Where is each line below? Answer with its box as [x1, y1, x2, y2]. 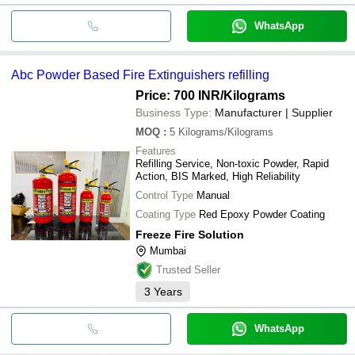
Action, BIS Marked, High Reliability [136, 170, 300, 182]
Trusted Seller [156, 263, 220, 276]
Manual [197, 189, 230, 201]
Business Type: [136, 105, 212, 119]
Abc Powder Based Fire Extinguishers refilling [11, 67, 269, 82]
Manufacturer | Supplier [215, 105, 333, 119]
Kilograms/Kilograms [178, 125, 273, 138]
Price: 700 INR [136, 88, 220, 102]
